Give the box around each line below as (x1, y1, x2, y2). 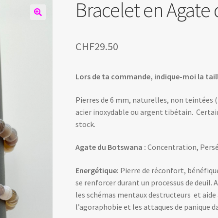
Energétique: (75, 165, 120, 175)
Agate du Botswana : (75, 142, 147, 152)
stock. (75, 119, 95, 129)
